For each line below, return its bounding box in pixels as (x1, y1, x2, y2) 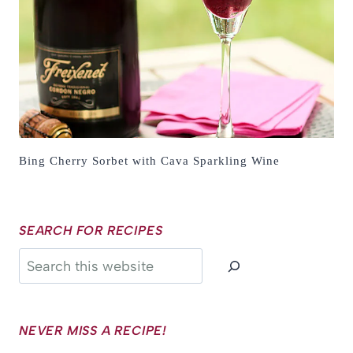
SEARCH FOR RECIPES (19, 223, 163, 239)
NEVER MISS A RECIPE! (19, 322, 167, 338)
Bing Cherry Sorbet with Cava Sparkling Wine (19, 154, 280, 168)
